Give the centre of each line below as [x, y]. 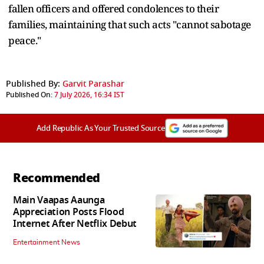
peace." [25, 40]
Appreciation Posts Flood [69, 212]
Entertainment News [47, 242]
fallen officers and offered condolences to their [113, 8]
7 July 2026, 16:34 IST [89, 95]
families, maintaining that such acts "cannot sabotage [130, 24]
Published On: [29, 95]
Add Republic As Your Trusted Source [100, 128]
